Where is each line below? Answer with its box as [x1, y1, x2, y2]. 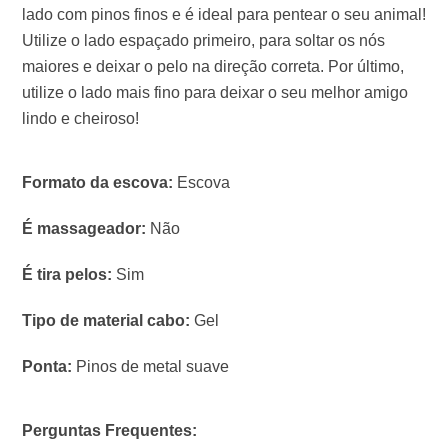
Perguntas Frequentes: [22, 422, 197, 439]
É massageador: [22, 220, 146, 237]
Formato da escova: [22, 174, 173, 191]
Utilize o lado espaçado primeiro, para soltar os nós [22, 32, 385, 49]
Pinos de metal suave [72, 358, 229, 375]
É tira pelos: [22, 266, 112, 283]
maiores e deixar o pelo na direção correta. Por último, [22, 58, 404, 75]
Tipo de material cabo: [22, 312, 190, 329]
